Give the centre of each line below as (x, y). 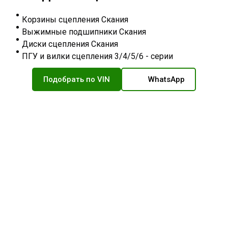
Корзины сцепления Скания (75, 20)
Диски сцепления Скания (71, 44)
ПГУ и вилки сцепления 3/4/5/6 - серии (97, 56)
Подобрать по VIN (77, 80)
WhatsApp (166, 80)
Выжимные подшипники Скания (84, 32)
